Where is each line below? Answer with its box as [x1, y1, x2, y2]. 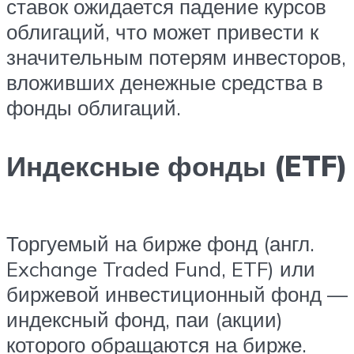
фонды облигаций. [6, 95, 181, 121]
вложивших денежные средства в [6, 70, 323, 96]
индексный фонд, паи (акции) [6, 307, 283, 333]
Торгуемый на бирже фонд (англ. [6, 231, 314, 257]
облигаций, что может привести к [6, 19, 318, 45]
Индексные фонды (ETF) [6, 148, 348, 183]
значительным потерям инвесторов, [6, 44, 346, 70]
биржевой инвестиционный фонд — [6, 281, 348, 307]
